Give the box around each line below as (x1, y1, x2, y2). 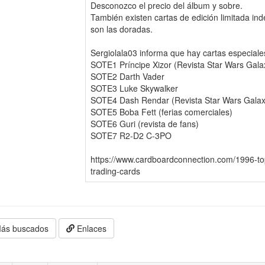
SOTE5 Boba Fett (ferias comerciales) (91, 105, 232, 118)
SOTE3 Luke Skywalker (91, 82, 178, 94)
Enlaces (75, 222, 107, 234)
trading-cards (91, 164, 140, 177)
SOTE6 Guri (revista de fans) (91, 117, 199, 130)
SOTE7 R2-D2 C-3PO (91, 129, 172, 141)
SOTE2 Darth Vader (91, 70, 164, 82)
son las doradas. (91, 22, 153, 35)
